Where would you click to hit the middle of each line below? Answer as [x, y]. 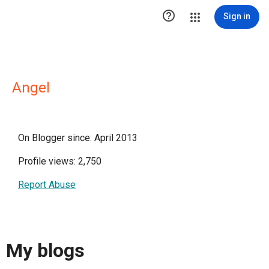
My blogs [45, 251]
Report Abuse [47, 185]
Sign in [237, 16]
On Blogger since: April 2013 [78, 138]
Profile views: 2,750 [60, 161]
